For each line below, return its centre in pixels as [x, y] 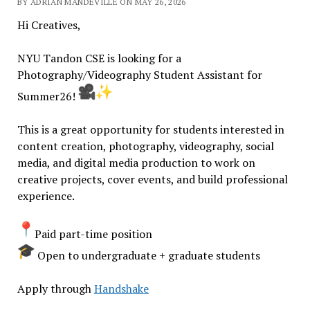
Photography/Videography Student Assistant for [139, 75]
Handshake [121, 289]
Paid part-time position [94, 234]
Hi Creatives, [49, 25]
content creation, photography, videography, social [145, 146]
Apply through [55, 289]
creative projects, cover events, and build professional [152, 179]
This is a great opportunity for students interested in [151, 129]
